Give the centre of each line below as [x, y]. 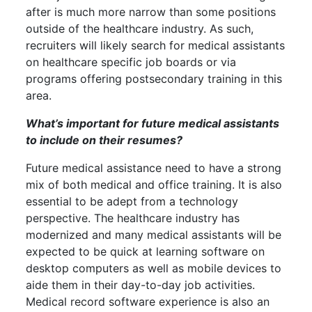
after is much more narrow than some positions [151, 11]
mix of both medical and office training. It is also [154, 184]
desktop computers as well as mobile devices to [154, 268]
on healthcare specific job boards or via [131, 62]
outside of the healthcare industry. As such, [140, 28]
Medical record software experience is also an [148, 301]
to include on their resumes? [104, 140]
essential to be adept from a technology [132, 201]
